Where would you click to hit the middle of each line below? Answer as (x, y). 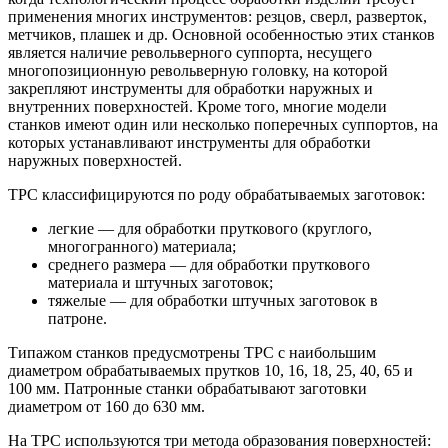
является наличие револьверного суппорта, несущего (190, 53)
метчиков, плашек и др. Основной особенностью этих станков (221, 35)
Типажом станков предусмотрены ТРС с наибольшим (192, 353)
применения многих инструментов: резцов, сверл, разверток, (217, 17)
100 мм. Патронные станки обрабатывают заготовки (187, 389)
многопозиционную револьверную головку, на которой (198, 71)
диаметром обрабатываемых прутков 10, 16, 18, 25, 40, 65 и (210, 371)
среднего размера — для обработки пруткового (209, 265)
